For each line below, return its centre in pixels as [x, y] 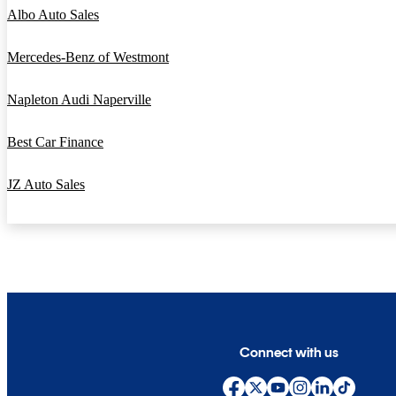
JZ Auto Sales [46, 185]
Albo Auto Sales [53, 15]
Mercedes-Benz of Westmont [88, 57]
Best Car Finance [55, 142]
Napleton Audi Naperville [79, 100]
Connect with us [289, 352]
